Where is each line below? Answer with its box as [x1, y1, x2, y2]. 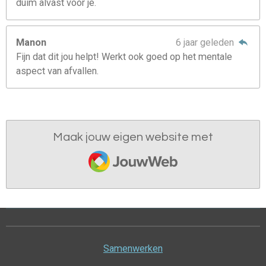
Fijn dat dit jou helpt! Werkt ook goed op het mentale [16, 50, 233, 62]
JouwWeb [88, 145, 142, 158]
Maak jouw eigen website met [53, 131, 213, 144]
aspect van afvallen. [16, 65, 99, 77]
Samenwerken [103, 242, 163, 254]
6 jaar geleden [175, 36, 236, 48]
